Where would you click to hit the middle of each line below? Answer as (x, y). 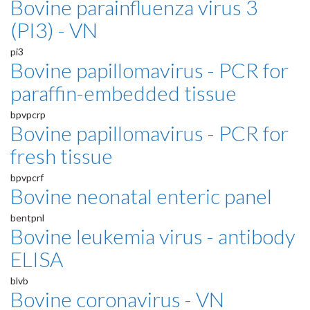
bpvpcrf (27, 178)
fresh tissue (62, 156)
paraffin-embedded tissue (124, 93)
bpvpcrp (28, 115)
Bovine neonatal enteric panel (141, 196)
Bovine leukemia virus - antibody (153, 236)
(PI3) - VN (54, 30)
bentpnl (27, 218)
